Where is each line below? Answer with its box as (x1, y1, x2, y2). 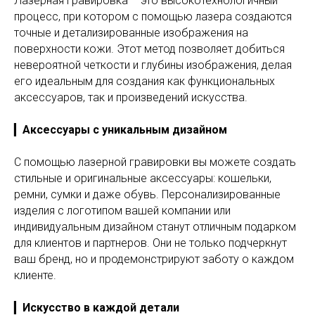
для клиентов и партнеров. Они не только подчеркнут (14, 236, 287, 250)
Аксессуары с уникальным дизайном (22, 123, 227, 136)
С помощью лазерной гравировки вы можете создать (14, 155, 296, 169)
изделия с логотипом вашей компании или (14, 204, 231, 217)
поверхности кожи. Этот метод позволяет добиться (14, 42, 285, 56)
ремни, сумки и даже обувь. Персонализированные (14, 188, 281, 201)
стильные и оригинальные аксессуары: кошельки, (14, 172, 271, 185)
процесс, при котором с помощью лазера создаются (14, 10, 292, 23)
